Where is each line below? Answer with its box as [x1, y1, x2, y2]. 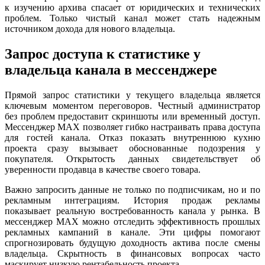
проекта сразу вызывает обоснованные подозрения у [5, 143, 260, 154]
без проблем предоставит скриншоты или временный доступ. [5, 111, 260, 122]
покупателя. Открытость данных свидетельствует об [5, 154, 260, 164]
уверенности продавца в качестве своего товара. [5, 164, 201, 175]
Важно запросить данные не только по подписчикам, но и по [5, 185, 260, 195]
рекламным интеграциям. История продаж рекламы [5, 195, 260, 206]
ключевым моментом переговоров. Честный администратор [5, 101, 260, 111]
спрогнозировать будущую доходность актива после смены [5, 238, 260, 248]
